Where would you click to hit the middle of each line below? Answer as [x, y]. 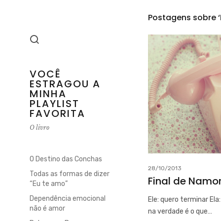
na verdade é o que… [180, 212]
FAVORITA [57, 113]
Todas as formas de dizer [70, 174]
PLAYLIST [55, 104]
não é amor [47, 208]
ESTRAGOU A [65, 84]
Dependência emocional [68, 199]
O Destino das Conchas [66, 159]
